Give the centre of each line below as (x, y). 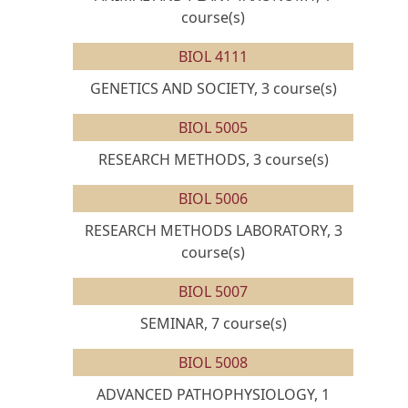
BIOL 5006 (213, 199)
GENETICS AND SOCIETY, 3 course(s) (213, 88)
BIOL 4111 (213, 56)
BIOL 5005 (213, 127)
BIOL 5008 (213, 362)
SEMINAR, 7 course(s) (213, 323)
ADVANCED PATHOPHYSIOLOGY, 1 (213, 394)
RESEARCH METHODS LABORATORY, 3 (213, 230)
